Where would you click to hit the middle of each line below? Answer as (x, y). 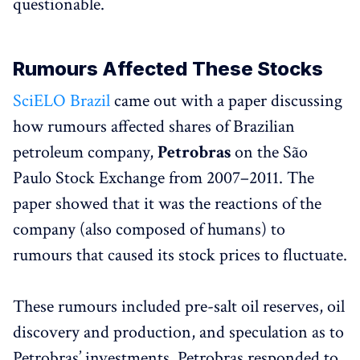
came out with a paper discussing (226, 100)
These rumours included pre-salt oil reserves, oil (179, 306)
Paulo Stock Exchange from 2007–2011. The (164, 178)
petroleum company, (85, 152)
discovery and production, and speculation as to (178, 332)
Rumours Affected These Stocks (168, 68)
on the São (269, 152)
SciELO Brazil (61, 100)
